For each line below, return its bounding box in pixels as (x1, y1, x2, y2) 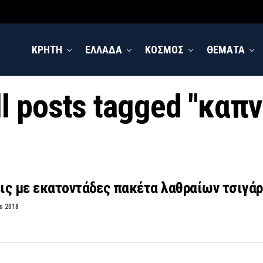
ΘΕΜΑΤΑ (207, 43, 245, 56)
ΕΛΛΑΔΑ (85, 43, 122, 56)
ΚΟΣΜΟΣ (145, 43, 184, 56)
